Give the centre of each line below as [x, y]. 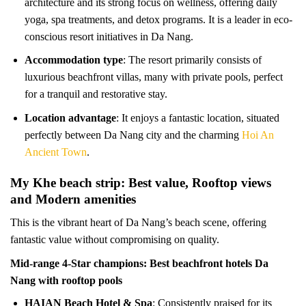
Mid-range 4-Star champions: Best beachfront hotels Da [139, 264]
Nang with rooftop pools [66, 281]
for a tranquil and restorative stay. [96, 94]
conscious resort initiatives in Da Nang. [109, 36]
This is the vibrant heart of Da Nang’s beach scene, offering [138, 223]
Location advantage [70, 118]
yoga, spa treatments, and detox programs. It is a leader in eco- [158, 19]
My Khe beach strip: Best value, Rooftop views [141, 182]
